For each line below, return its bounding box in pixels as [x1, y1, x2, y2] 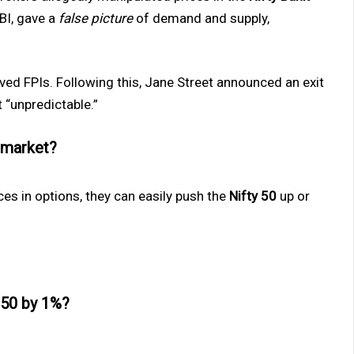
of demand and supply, [133, 9, 269, 26]
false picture [58, 9, 133, 26]
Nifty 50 [229, 187, 277, 204]
